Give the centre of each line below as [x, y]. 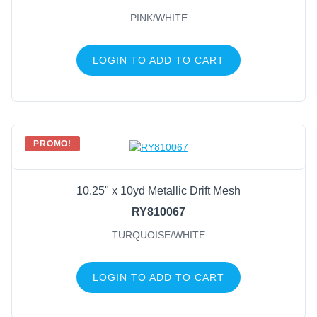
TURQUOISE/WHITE [158, 235]
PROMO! [53, 143]
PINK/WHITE [158, 17]
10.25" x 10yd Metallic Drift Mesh [158, 190]
